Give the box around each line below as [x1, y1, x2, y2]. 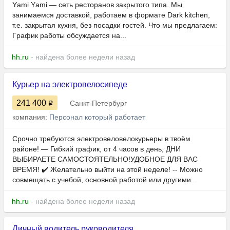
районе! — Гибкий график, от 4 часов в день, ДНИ [12, 145, 181, 154]
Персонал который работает [49, 113, 145, 122]
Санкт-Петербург [70, 99, 127, 108]
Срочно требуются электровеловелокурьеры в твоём [12, 135, 190, 143]
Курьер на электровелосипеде [12, 80, 127, 89]
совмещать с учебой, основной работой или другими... [12, 176, 197, 184]
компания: [12, 113, 49, 122]
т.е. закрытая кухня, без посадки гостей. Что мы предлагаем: [12, 21, 217, 30]
